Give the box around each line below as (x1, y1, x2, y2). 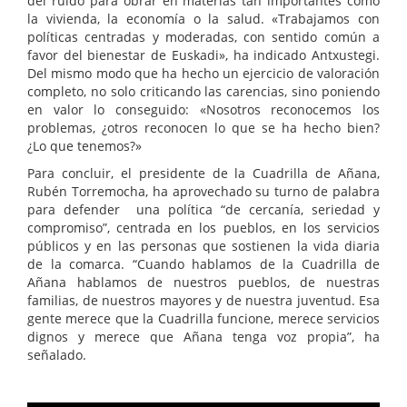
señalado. (27, 346, 86, 364)
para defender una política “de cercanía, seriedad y (27, 201, 380, 219)
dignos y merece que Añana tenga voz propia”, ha (27, 328, 380, 346)
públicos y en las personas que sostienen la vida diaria (27, 237, 380, 255)
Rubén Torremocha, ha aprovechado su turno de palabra (27, 183, 380, 201)
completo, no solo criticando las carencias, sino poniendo (27, 83, 380, 101)
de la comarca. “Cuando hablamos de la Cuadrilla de (27, 255, 380, 273)
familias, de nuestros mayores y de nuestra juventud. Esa (27, 292, 380, 310)
